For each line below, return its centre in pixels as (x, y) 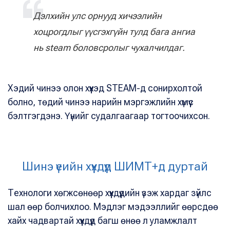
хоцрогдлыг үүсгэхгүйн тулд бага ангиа (114, 32)
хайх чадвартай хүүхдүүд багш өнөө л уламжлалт (102, 221)
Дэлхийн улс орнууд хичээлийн (98, 16)
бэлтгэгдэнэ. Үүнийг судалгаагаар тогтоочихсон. (109, 116)
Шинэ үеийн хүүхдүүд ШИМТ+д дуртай (115, 167)
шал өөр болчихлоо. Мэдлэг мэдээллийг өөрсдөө (113, 207)
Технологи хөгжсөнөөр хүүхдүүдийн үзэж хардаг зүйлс (110, 193)
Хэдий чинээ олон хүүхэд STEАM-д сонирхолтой (105, 88)
